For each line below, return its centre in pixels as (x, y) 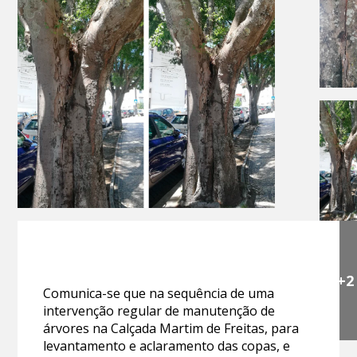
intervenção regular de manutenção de (159, 310)
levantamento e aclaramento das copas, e (167, 345)
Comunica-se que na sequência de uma (159, 293)
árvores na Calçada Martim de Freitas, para (171, 328)
